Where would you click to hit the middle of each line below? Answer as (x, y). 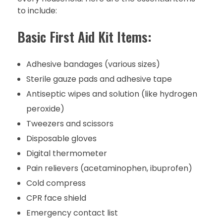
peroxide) (45, 109)
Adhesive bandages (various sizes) (93, 64)
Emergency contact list (72, 213)
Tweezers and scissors (70, 123)
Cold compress (56, 183)
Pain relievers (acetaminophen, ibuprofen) (109, 168)
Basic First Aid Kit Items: (84, 37)
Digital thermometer (66, 153)
